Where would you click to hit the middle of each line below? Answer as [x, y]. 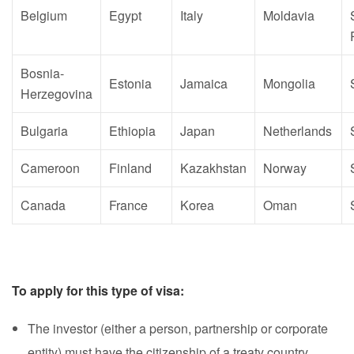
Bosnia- [42, 73]
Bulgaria [44, 131]
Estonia [130, 83]
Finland [130, 168]
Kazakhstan [213, 168]
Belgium [44, 15]
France [128, 205]
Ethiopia [132, 131]
